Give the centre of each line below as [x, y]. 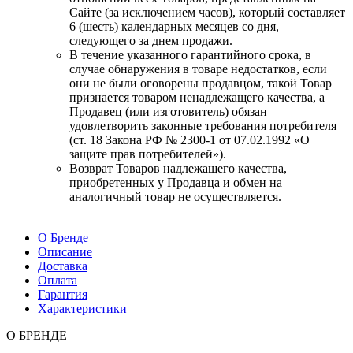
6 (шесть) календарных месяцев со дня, [174, 26]
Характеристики [82, 308]
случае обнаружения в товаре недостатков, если [198, 69]
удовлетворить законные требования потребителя [203, 125]
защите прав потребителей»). [148, 154]
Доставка [63, 266]
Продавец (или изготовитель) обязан [168, 111]
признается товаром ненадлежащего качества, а [197, 97]
